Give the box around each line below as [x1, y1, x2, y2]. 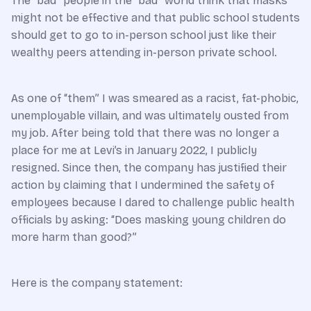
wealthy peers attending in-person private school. [11, 45, 277, 59]
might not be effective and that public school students [11, 10, 300, 24]
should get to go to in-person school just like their [11, 28, 276, 42]
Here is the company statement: [11, 276, 183, 289]
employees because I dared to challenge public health [11, 195, 294, 209]
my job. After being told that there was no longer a [11, 126, 279, 140]
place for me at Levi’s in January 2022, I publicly [11, 143, 257, 157]
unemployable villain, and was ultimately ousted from [11, 108, 289, 122]
